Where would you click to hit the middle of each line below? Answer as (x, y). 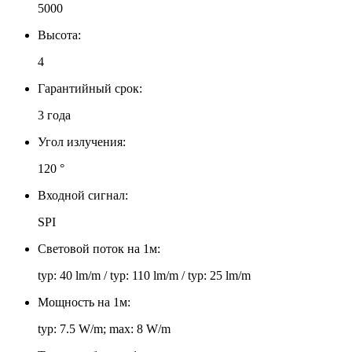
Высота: (59, 35)
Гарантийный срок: (90, 88)
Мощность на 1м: (84, 302)
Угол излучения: (82, 141)
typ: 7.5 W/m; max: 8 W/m (104, 328)
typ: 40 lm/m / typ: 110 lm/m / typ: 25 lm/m (144, 275)
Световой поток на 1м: (99, 248)
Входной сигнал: (83, 195)
